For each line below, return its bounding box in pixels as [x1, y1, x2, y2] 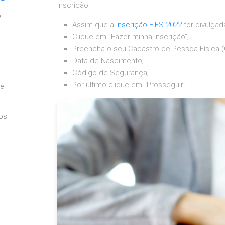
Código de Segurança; [72, 68, 149, 77]
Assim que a [72, 20, 116, 29]
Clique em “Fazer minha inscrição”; [72, 32, 189, 41]
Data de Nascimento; [72, 56, 144, 65]
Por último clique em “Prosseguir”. [72, 80, 188, 89]
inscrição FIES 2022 [116, 20, 182, 29]
